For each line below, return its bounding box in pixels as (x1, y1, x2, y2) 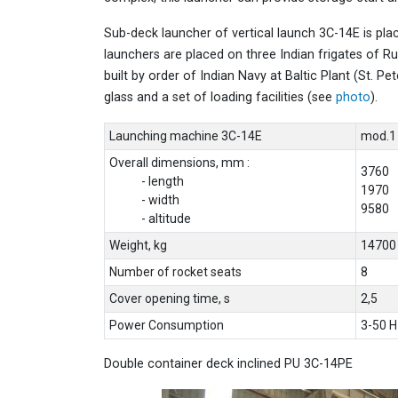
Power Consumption (108, 318, 224, 333)
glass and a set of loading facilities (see (104, 90, 336, 106)
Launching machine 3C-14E (108, 129, 262, 144)
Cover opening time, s (108, 291, 230, 306)
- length (108, 174, 184, 189)
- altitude (108, 211, 191, 227)
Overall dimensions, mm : (108, 155, 250, 171)
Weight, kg (108, 238, 167, 253)
